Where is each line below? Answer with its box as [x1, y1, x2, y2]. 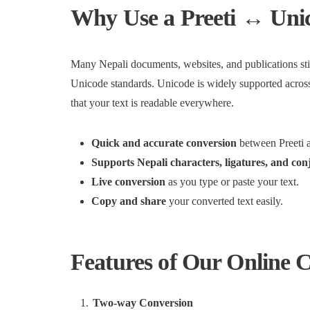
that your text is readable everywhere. [71, 97, 234, 109]
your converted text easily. [166, 195, 283, 207]
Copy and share [91, 195, 166, 207]
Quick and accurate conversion [91, 137, 237, 149]
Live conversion [91, 176, 165, 188]
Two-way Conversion [93, 297, 193, 309]
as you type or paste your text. [165, 176, 299, 188]
